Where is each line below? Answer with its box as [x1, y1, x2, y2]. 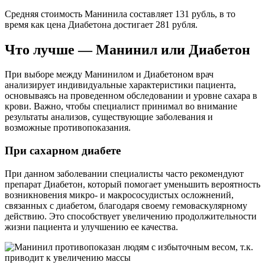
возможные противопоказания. [5, 122, 131, 133]
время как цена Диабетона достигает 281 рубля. [5, 19, 198, 30]
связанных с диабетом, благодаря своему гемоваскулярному [5, 200, 247, 211]
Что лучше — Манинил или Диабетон [5, 41, 250, 57]
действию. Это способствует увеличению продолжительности [5, 211, 257, 221]
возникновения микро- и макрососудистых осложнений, [5, 189, 234, 200]
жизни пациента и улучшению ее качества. [5, 221, 178, 232]
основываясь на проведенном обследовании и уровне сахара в [5, 91, 257, 101]
